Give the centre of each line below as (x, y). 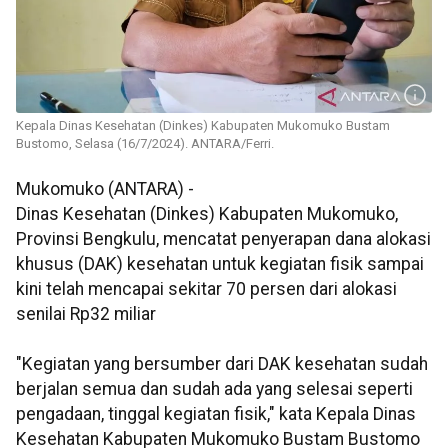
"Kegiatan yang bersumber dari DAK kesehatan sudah (222, 364)
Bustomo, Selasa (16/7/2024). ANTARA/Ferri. (145, 144)
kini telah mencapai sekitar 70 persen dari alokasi (206, 289)
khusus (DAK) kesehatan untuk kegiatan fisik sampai (220, 264)
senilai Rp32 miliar (86, 314)
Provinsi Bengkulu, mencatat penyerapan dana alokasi (223, 239)
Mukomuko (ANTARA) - (105, 189)
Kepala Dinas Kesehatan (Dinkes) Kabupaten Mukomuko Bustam (203, 126)
